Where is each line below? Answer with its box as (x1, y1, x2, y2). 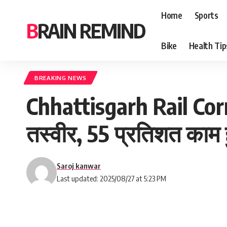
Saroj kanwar (57, 161, 101, 170)
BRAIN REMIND (37, 18, 145, 43)
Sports (194, 9, 218, 21)
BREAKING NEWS (34, 74, 87, 82)
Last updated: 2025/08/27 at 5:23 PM (57, 174, 166, 183)
